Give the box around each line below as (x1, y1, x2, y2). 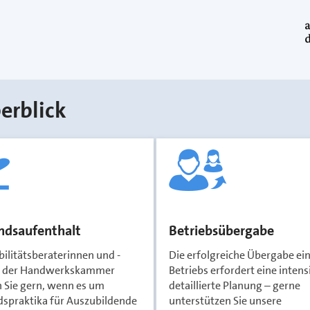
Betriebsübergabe (169, 221, 274, 239)
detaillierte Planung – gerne (169, 278, 300, 293)
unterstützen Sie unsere (169, 293, 282, 308)
